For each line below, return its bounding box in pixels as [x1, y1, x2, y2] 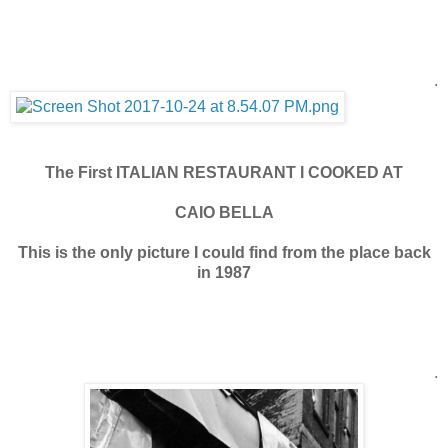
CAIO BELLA [174, 203, 274, 221]
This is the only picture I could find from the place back [17, 243, 431, 261]
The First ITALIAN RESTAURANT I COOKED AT [45, 163, 403, 181]
